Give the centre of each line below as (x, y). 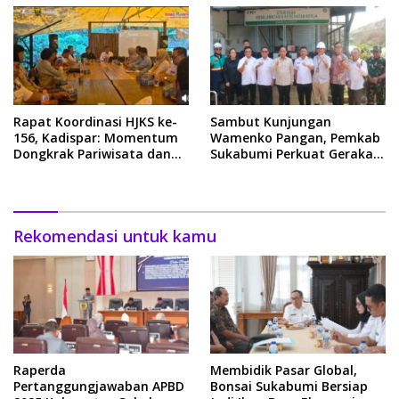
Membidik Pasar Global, (284, 370)
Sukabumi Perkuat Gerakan (296, 153)
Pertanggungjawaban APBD (99, 387)
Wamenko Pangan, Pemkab (295, 137)
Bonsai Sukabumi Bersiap (289, 387)
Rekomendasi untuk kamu (115, 236)
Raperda (40, 370)
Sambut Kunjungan (271, 121)
